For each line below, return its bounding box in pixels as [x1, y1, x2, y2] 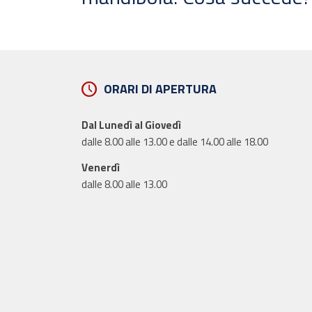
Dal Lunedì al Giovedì [81, 116, 182, 133]
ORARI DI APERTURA [104, 79, 217, 98]
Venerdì [81, 159, 120, 175]
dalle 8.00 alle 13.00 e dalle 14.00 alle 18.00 [81, 133, 269, 150]
